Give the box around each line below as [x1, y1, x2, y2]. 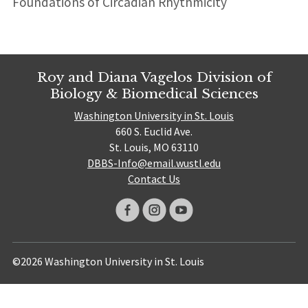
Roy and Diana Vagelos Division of [36, 68, 272, 85]
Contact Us [128, 172, 180, 186]
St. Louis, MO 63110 [109, 140, 199, 155]
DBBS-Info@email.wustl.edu [87, 156, 221, 170]
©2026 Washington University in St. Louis [12, 254, 204, 269]
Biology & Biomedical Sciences [49, 85, 258, 102]
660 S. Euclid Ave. [115, 124, 192, 139]
